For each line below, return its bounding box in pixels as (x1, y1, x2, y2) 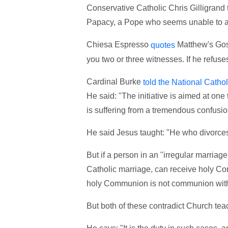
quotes (150, 40, 175, 49)
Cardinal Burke (86, 77, 143, 86)
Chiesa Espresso (86, 40, 151, 49)
